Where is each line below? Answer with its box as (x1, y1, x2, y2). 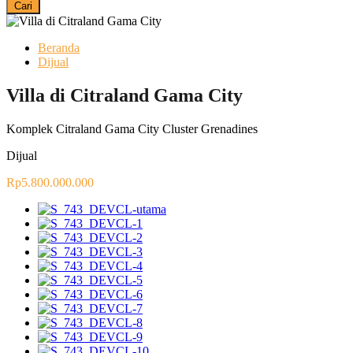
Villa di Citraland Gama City (6, 84, 243, 106)
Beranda (38, 40, 80, 54)
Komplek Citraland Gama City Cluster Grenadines (6, 121, 258, 136)
